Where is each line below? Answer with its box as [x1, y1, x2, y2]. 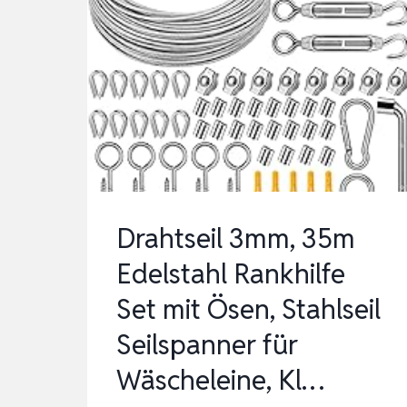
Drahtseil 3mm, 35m [116, 221, 355, 257]
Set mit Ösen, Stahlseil [116, 292, 381, 328]
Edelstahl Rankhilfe [116, 256, 345, 293]
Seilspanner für [116, 327, 298, 363]
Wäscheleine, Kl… [116, 362, 324, 399]
